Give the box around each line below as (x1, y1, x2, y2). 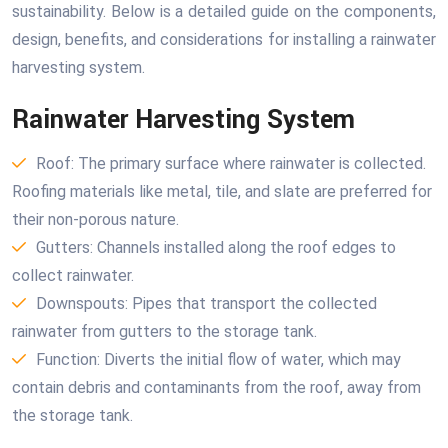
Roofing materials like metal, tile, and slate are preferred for (12, 181, 432, 201)
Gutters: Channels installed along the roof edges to (36, 237, 396, 257)
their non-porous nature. (12, 209, 179, 229)
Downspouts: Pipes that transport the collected (36, 293, 377, 313)
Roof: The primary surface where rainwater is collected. (36, 153, 426, 173)
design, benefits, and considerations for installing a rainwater (12, 29, 436, 49)
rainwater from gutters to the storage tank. (12, 321, 317, 341)
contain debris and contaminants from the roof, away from (12, 377, 421, 397)
